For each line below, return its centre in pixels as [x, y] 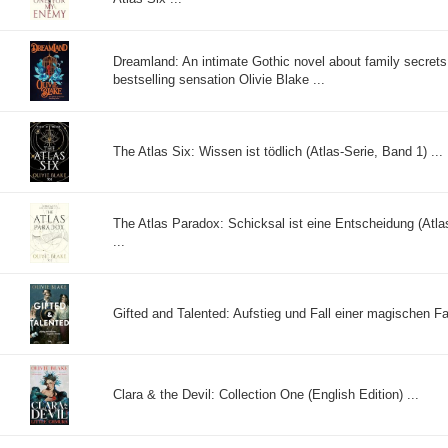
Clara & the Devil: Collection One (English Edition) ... [266, 394]
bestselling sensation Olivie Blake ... [219, 79]
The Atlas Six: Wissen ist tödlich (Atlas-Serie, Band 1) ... [278, 151]
